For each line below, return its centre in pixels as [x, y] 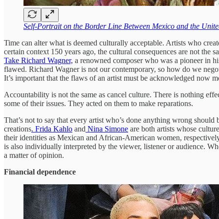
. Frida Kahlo [52, 129]
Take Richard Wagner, [38, 60]
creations [18, 129]
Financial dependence [40, 172]
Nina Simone [107, 129]
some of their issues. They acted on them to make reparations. [99, 103]
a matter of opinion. [34, 155]
